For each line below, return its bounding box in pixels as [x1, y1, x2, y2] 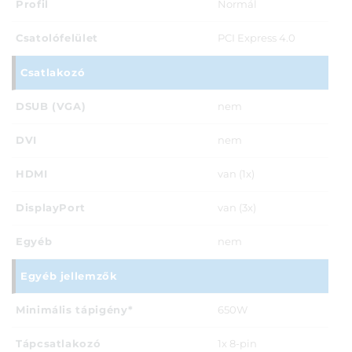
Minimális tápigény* [16, 303, 134, 316]
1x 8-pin [218, 338, 257, 350]
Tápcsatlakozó [16, 337, 101, 350]
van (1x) [218, 168, 255, 181]
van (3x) [218, 202, 256, 214]
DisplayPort [16, 201, 86, 214]
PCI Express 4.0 [218, 32, 295, 45]
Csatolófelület [16, 31, 98, 44]
